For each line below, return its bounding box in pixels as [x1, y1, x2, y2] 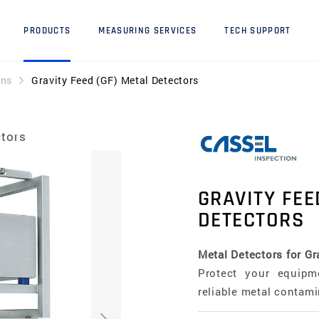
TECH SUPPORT [224, 25, 291, 37]
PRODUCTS [23, 25, 71, 37]
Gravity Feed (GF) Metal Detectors [31, 73, 199, 87]
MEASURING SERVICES [98, 25, 197, 37]
